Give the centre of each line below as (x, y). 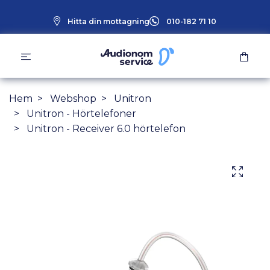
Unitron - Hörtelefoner (81, 113)
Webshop (73, 98)
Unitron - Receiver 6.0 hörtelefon (105, 128)
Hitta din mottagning (108, 21)
